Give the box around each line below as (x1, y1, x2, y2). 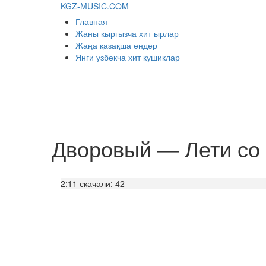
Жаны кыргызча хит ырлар (75, 27, 179, 39)
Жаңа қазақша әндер (75, 39, 157, 51)
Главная (75, 15, 107, 27)
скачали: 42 (80, 178, 125, 189)
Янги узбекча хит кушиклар (75, 51, 180, 63)
